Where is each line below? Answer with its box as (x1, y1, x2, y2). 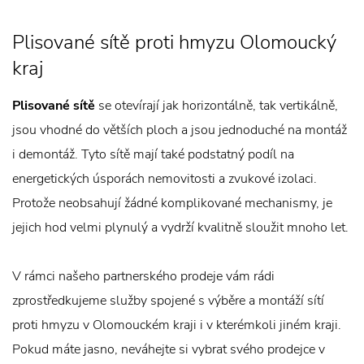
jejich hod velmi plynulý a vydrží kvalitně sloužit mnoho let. (12, 219, 349, 236)
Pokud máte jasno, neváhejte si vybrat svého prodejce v (12, 340, 325, 358)
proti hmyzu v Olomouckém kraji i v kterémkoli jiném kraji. (12, 316, 341, 334)
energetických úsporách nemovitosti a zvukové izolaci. (12, 170, 317, 188)
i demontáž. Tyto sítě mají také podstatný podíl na (12, 145, 294, 163)
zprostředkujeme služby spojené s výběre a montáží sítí (12, 292, 324, 310)
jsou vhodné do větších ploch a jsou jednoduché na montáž (12, 121, 347, 139)
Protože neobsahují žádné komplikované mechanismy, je (12, 194, 332, 212)
